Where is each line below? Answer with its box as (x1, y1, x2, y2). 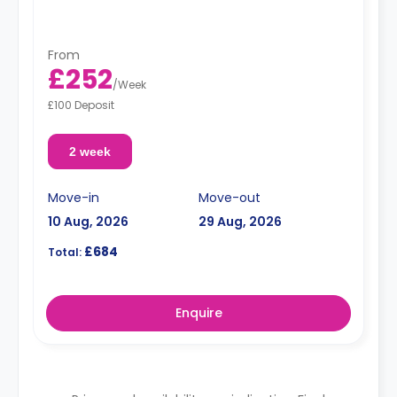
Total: (48, 245, 82, 260)
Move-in (48, 189, 99, 206)
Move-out (198, 189, 261, 206)
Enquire (175, 304, 222, 322)
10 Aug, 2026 (48, 213, 128, 230)
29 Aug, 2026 (198, 213, 282, 230)
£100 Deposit (48, 97, 114, 113)
